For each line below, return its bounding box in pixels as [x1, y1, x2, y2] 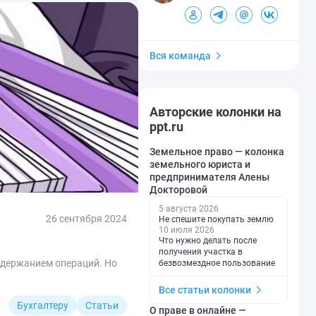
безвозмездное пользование [159, 257, 275, 268]
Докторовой [150, 183, 207, 195]
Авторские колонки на [150, 104, 281, 119]
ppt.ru [150, 119, 183, 134]
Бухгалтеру [17, 299, 68, 311]
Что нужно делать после [159, 235, 257, 245]
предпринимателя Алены [150, 171, 269, 183]
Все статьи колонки [159, 284, 251, 296]
